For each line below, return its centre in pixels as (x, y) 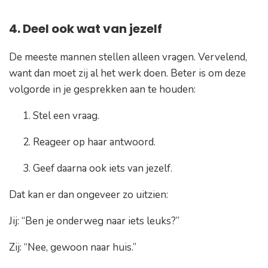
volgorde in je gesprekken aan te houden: (102, 90)
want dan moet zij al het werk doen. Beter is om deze (127, 74)
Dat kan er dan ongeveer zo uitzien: (89, 195)
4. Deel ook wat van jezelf (86, 29)
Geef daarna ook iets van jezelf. (103, 169)
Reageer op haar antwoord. (94, 142)
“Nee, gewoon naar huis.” (80, 248)
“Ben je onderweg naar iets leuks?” (100, 221)
